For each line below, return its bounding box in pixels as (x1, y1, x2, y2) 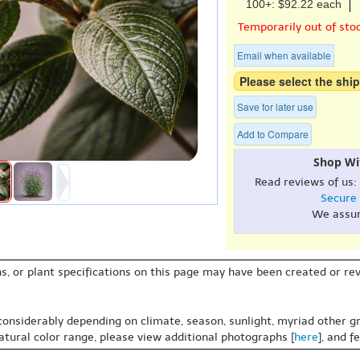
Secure (320, 191, 357, 205)
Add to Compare (237, 127, 309, 141)
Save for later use (237, 100, 313, 113)
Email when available (237, 48, 331, 62)
